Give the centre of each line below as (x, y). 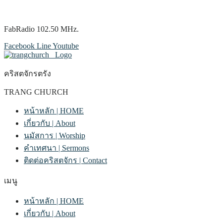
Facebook (19, 46)
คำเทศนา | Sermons (56, 148)
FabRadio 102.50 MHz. (41, 29)
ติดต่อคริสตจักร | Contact (65, 160)
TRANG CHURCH (36, 92)
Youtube (66, 46)
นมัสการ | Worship (55, 136)
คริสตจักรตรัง (28, 74)
